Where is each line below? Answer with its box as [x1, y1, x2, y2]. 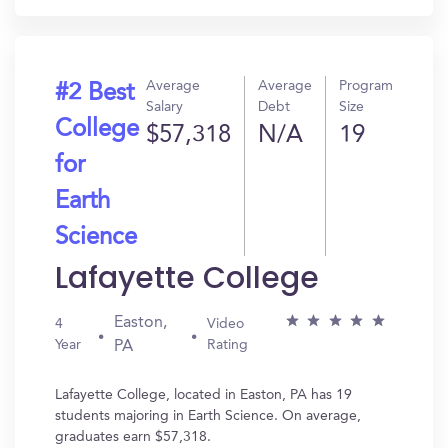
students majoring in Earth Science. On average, [55, 409, 361, 423]
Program [339, 79, 393, 93]
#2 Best [55, 82, 134, 106]
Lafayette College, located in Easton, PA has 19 [55, 388, 352, 402]
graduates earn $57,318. [55, 430, 211, 444]
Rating [207, 338, 249, 352]
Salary [146, 100, 183, 114]
